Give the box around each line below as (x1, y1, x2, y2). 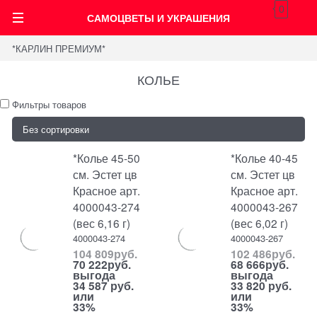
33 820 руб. (231, 277, 292, 294)
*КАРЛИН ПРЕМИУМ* (12, 41, 106, 55)
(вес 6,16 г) (73, 215, 131, 231)
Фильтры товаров (12, 97, 86, 111)
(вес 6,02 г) (231, 215, 289, 231)
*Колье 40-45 (231, 150, 299, 166)
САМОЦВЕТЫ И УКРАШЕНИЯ (87, 11, 230, 25)
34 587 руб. (73, 277, 134, 294)
